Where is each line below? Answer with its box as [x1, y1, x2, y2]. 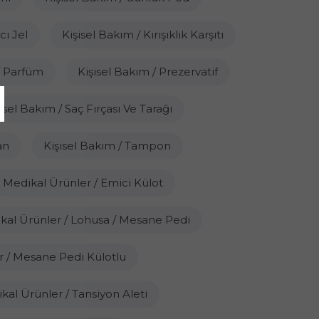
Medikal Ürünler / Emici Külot [2, 176, 163, 189]
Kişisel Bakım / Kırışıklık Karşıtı [62, 28, 224, 41]
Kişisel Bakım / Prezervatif [77, 65, 218, 78]
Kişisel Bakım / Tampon [43, 139, 171, 152]
